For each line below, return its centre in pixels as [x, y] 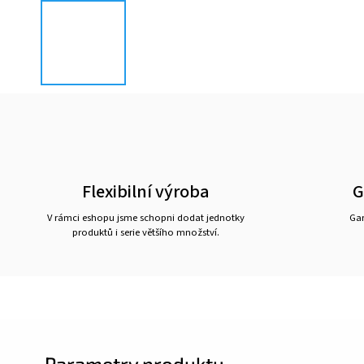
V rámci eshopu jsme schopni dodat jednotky [145, 218]
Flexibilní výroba [145, 192]
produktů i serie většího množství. [145, 232]
